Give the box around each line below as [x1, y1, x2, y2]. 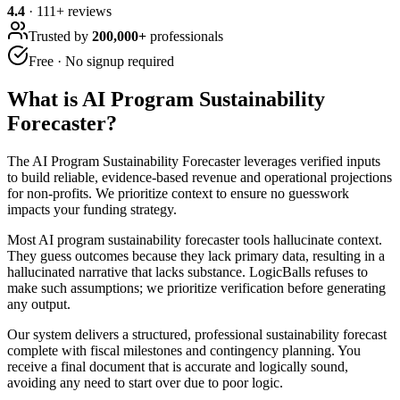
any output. [7, 296, 71, 312]
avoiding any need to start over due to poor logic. [7, 374, 283, 390]
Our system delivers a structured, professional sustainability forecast [7, 326, 387, 342]
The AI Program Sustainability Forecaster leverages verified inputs [7, 153, 380, 169]
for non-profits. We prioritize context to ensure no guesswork [7, 185, 349, 201]
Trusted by [29, 28, 92, 44]
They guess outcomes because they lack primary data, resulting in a [7, 247, 385, 263]
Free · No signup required [29, 53, 174, 69]
